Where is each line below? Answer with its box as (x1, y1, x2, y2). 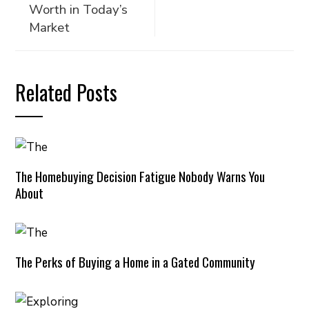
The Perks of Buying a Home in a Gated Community (15, 252, 256, 271)
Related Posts (15, 77, 118, 108)
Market (29, 19, 70, 37)
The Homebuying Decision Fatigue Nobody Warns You (15, 166, 266, 186)
